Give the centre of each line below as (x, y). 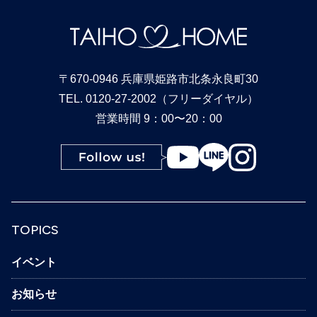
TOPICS (35, 230)
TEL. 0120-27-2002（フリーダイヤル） (158, 99)
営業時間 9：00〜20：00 (158, 119)
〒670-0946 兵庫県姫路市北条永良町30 (158, 79)
